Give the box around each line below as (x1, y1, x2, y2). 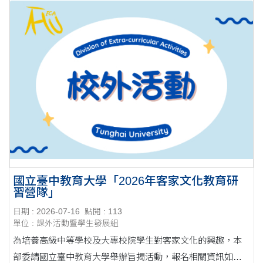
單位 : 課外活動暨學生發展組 (13, 219, 119, 228)
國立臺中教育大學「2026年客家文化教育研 (13, 174, 239, 188)
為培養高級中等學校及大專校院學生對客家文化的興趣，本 (13, 235, 242, 246)
